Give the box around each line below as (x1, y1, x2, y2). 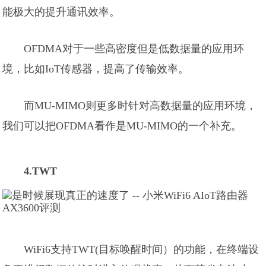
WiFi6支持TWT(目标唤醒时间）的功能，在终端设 (24, 243, 259, 255)
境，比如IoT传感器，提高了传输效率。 (2, 63, 189, 75)
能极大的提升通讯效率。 (2, 6, 121, 18)
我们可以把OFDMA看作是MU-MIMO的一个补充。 (2, 120, 242, 132)
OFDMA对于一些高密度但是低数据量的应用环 (24, 43, 245, 55)
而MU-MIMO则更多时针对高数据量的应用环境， (24, 100, 257, 112)
